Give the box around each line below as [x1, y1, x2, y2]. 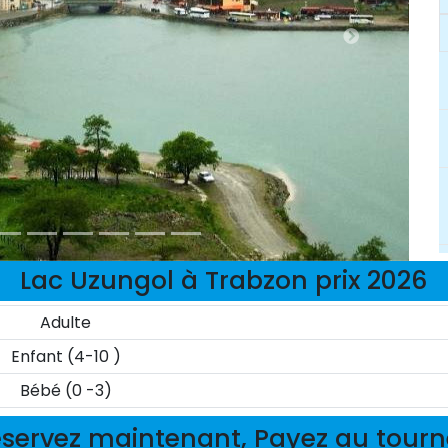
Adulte [40, 311, 92, 334]
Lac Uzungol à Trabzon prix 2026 [20, 263, 428, 298]
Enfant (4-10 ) [10, 345, 121, 368]
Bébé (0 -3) [19, 379, 112, 402]
